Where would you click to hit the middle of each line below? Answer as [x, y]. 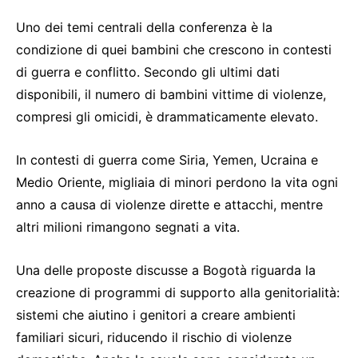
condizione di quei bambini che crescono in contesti [174, 50]
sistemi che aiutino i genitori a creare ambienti [156, 315]
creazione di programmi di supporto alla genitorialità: [178, 293]
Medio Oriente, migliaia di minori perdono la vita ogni [177, 183]
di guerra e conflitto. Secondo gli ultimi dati [148, 72]
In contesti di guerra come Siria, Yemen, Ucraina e [167, 160]
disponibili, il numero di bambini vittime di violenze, [171, 95]
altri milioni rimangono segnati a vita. [128, 227]
